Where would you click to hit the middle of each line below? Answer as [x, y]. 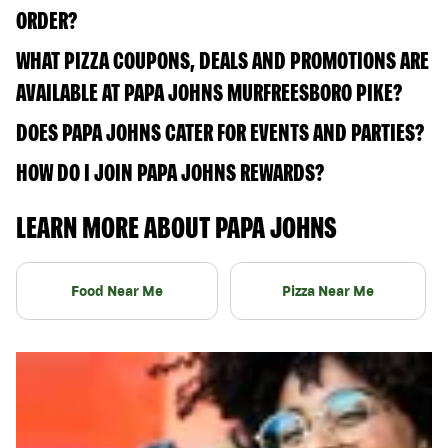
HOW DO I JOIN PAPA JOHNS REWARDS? [170, 172]
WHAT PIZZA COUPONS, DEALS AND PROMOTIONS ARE [222, 60]
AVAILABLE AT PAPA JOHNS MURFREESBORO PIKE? [209, 92]
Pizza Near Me [328, 290]
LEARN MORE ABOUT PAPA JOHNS [176, 226]
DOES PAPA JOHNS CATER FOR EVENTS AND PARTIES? [220, 132]
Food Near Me [117, 290]
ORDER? [46, 20]
